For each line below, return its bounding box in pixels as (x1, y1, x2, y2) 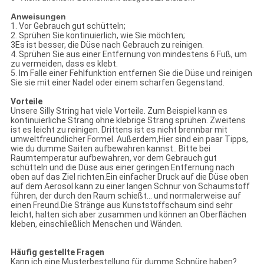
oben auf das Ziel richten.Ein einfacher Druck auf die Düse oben (10, 172, 249, 182)
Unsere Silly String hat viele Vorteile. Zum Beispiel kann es (10, 106, 227, 116)
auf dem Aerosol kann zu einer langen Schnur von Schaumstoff (10, 181, 250, 192)
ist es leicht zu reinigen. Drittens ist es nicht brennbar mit (10, 125, 227, 135)
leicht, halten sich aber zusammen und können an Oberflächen (10, 210, 246, 220)
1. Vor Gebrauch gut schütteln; (10, 21, 126, 31)
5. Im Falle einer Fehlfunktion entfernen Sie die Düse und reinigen (10, 68, 252, 78)
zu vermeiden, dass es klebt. (10, 59, 118, 69)
